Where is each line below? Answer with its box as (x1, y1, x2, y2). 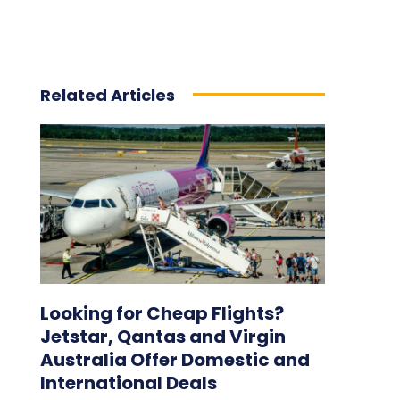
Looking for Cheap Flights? (39, 300, 284, 326)
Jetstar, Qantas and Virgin (39, 323, 286, 349)
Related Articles (39, 83, 175, 106)
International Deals (39, 370, 217, 396)
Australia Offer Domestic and (39, 346, 310, 372)
